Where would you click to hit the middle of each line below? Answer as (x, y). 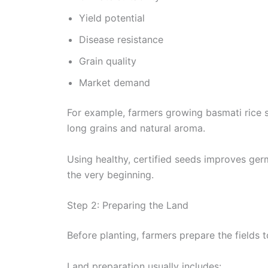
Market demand (115, 83)
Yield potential (112, 18)
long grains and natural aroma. (136, 128)
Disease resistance (121, 40)
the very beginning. (110, 174)
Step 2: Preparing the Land (128, 205)
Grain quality (108, 61)
